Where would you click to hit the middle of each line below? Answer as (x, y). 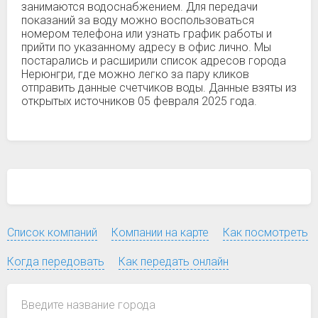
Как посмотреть (265, 232)
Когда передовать (56, 262)
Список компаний (52, 232)
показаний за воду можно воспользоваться (138, 20)
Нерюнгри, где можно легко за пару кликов (135, 74)
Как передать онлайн (174, 262)
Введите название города (88, 305)
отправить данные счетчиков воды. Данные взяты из (159, 88)
